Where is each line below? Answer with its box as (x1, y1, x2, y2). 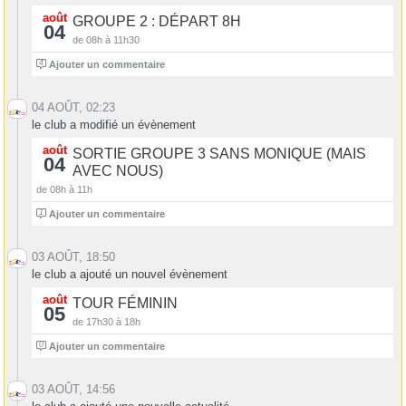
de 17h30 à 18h (72, 316, 140, 328)
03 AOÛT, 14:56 (32, 382, 115, 397)
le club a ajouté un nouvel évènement (32, 267, 227, 282)
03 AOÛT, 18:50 (32, 250, 115, 265)
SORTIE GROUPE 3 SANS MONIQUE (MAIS (72, 146, 366, 162)
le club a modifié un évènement (32, 118, 196, 132)
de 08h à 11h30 (72, 34, 140, 46)
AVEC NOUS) (72, 163, 163, 179)
